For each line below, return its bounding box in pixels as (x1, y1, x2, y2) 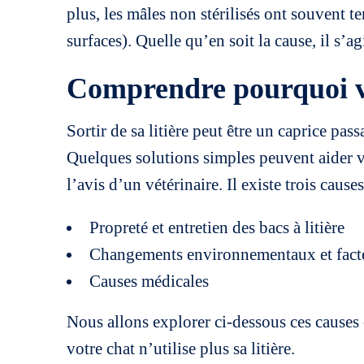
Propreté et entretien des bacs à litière (89, 218, 344, 237)
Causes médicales (89, 271, 209, 291)
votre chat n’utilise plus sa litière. (67, 339, 295, 358)
